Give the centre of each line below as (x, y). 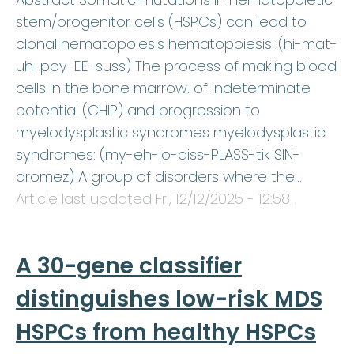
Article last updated (86, 199)
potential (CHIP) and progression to (138, 111)
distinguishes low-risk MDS (169, 299)
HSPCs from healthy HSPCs (166, 333)
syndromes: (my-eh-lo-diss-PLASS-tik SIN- (158, 155)
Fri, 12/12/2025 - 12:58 (223, 199)
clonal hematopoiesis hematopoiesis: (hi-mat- (177, 44)
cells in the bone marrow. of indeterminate (163, 88)
